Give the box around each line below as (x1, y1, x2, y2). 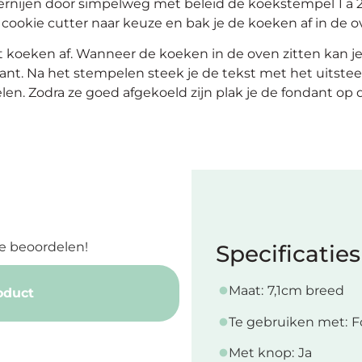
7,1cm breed (267, 283, 344, 299)
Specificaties (215, 240, 360, 268)
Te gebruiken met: (228, 314, 347, 330)
